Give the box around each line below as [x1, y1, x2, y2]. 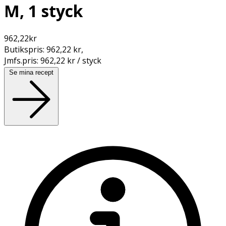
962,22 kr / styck [40, 54, 101, 66]
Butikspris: [4, 43, 46, 55]
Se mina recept [9, 68, 53, 76]
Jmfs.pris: [4, 54, 40, 66]
